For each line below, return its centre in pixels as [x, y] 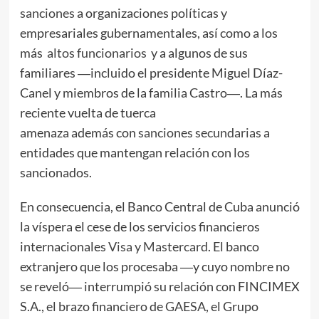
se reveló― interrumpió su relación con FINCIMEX [159, 287]
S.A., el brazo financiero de [92, 307]
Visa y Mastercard [158, 247]
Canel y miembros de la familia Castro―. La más [151, 93]
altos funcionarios [96, 53]
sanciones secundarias [199, 133]
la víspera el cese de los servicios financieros [140, 227]
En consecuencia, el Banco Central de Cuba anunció [159, 207]
